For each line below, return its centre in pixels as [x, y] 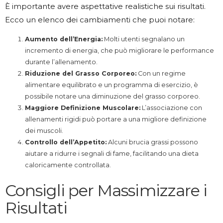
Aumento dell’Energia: [64, 39]
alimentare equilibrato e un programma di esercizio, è [111, 85]
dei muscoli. [44, 130]
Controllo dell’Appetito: [66, 142]
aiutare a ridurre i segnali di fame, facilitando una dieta [112, 153]
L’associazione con [171, 108]
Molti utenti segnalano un [144, 39]
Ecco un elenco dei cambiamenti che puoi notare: [100, 20]
